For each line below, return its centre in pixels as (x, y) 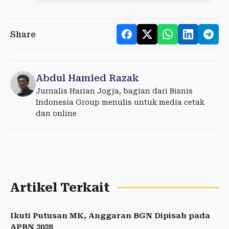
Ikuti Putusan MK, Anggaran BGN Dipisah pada (110, 216)
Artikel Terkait (60, 188)
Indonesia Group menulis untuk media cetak (120, 102)
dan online (56, 114)
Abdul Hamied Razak (87, 78)
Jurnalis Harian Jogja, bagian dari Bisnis (114, 91)
